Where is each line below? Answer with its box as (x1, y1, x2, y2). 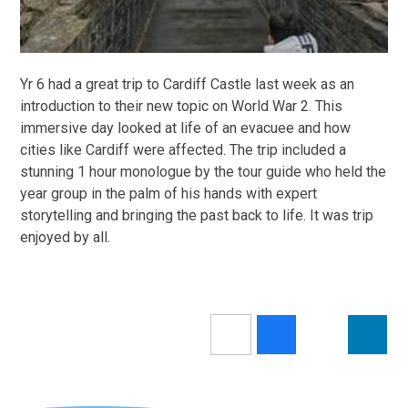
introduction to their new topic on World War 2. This (20, 97, 343, 115)
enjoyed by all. (20, 228, 115, 246)
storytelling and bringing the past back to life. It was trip (20, 206, 374, 224)
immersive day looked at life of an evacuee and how (20, 118, 352, 137)
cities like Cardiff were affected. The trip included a (20, 140, 347, 158)
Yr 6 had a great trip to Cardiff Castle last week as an (20, 75, 355, 93)
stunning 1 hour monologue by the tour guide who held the (20, 162, 387, 180)
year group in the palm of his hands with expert (20, 184, 318, 202)
